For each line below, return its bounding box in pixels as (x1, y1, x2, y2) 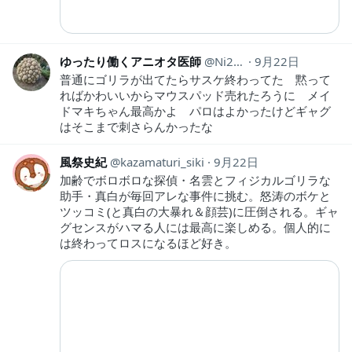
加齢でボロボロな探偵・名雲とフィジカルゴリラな (60, 172, 331, 189)
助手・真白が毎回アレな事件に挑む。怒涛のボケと (60, 188, 331, 204)
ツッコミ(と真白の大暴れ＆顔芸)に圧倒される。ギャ (60, 203, 339, 220)
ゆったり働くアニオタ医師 (60, 53, 201, 70)
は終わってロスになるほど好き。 (60, 235, 236, 251)
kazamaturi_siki (120, 154, 204, 170)
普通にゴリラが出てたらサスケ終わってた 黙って (60, 71, 331, 88)
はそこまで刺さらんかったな (60, 119, 213, 135)
